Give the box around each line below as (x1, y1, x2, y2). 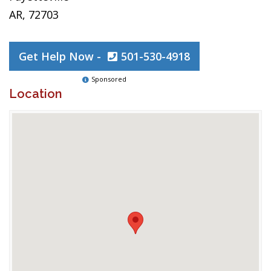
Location (9, 87, 62, 101)
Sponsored (91, 74, 126, 83)
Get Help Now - (19, 49, 104, 64)
